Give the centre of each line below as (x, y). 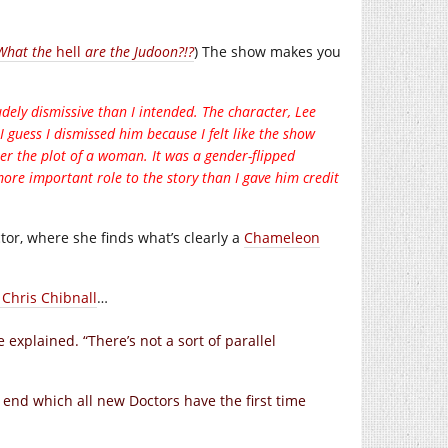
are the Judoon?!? (137, 51)
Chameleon (282, 237)
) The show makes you (267, 51)
